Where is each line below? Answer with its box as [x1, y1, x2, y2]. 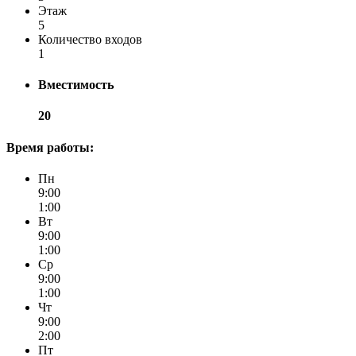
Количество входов [38, 32, 142, 46]
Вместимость [38, 78, 114, 92]
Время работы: [6, 140, 94, 154]
